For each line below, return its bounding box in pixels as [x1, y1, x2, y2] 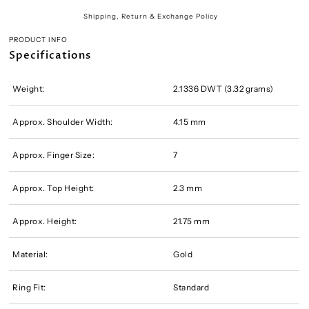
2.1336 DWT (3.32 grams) [173, 83, 274, 94]
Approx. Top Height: [12, 183, 94, 194]
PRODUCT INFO [9, 34, 68, 43]
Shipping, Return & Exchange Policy [83, 11, 219, 20]
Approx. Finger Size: [12, 150, 95, 161]
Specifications [9, 48, 92, 63]
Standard [173, 282, 210, 293]
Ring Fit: [12, 282, 46, 293]
